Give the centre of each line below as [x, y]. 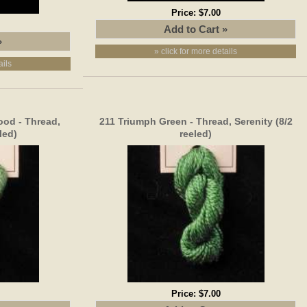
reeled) [196, 133]
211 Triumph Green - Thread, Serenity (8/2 [196, 121]
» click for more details [196, 51]
